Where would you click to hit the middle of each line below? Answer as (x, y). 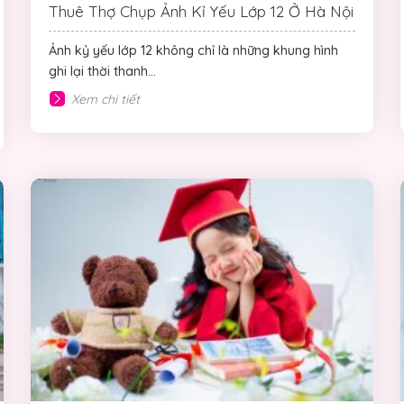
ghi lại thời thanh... (102, 71)
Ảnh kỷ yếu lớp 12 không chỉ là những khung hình (193, 50)
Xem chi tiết (106, 99)
